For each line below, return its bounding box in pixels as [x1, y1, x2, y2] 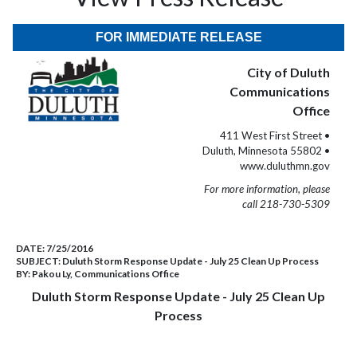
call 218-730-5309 [242, 198, 330, 210]
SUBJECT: [16, 255, 62, 267]
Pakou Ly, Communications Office [32, 268, 179, 280]
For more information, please [204, 182, 330, 195]
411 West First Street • [220, 129, 330, 142]
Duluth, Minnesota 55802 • [202, 144, 330, 157]
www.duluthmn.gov [240, 159, 330, 172]
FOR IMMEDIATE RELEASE [95, 30, 262, 44]
